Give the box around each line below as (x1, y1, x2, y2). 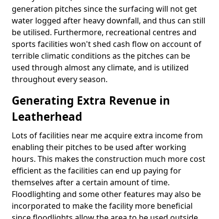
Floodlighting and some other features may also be (12, 189, 201, 199)
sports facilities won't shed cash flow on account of (12, 39, 201, 49)
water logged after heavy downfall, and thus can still (12, 15, 205, 26)
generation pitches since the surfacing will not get (12, 3, 197, 14)
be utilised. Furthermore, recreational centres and (12, 27, 197, 38)
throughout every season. (12, 74, 108, 85)
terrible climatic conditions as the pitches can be (12, 50, 190, 61)
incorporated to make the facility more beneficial (12, 200, 193, 211)
